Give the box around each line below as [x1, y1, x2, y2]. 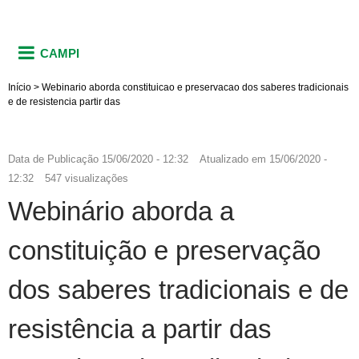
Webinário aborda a [8, 196, 234, 226]
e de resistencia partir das [8, 95, 120, 107]
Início [8, 81, 31, 93]
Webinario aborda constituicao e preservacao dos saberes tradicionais [42, 81, 349, 93]
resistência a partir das [8, 313, 272, 344]
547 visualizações [45, 171, 128, 184]
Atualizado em [200, 152, 266, 165]
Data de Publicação [8, 152, 99, 165]
